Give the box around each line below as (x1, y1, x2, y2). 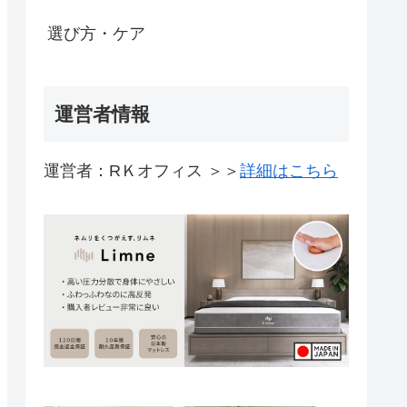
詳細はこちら (240, 161, 338, 180)
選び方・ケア (47, 24, 145, 43)
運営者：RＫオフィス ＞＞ (44, 161, 240, 180)
